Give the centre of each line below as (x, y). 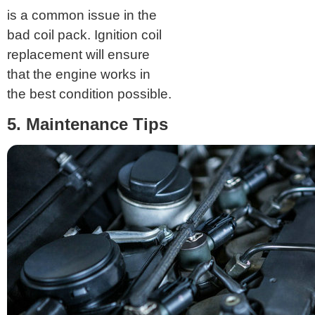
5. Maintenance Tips (88, 124)
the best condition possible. (89, 94)
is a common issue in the (82, 15)
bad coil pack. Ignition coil (84, 34)
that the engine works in (79, 74)
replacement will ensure (78, 54)
